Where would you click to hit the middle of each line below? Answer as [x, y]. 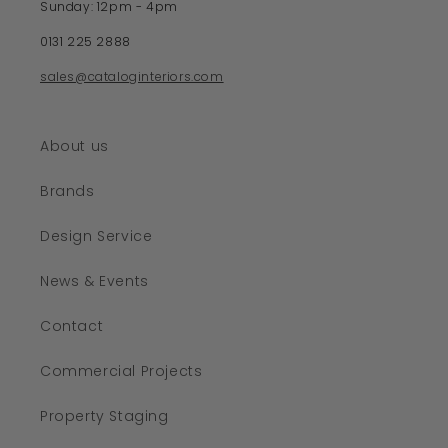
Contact [72, 325]
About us [74, 145]
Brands [67, 190]
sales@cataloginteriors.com [132, 76]
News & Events [94, 280]
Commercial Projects [121, 370]
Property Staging [104, 415]
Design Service [96, 235]
